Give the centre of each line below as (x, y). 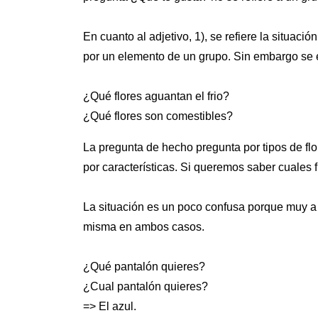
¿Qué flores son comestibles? (158, 116)
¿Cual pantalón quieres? (146, 287)
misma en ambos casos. (144, 227)
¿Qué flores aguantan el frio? (156, 97)
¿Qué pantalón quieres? (144, 267)
